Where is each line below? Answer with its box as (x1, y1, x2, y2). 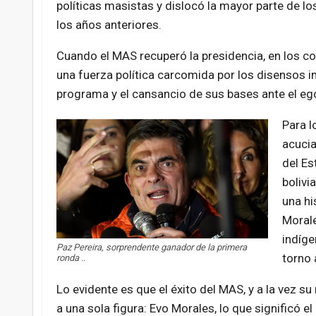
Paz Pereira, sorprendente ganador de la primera (56, 242, 247, 253)
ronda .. (56, 253, 85, 264)
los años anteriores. (56, 18, 162, 32)
